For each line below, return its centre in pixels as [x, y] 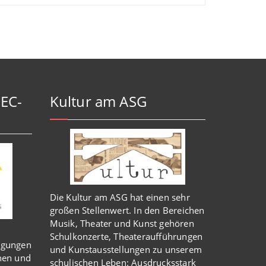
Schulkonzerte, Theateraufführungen [126, 236]
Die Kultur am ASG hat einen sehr [120, 197]
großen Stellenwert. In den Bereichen [127, 210]
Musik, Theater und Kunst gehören [122, 223]
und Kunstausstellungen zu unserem [126, 249]
